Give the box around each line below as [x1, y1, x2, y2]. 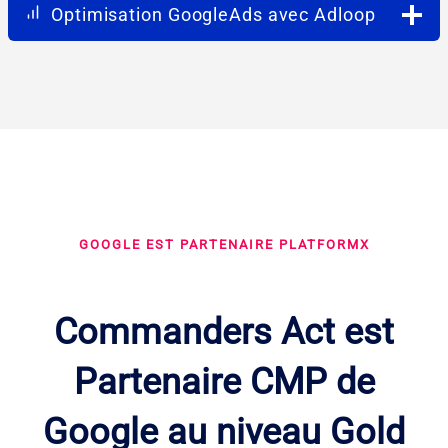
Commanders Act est [54, 310, 394, 353]
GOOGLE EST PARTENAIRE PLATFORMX [78, 236, 370, 252]
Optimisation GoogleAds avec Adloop [51, 3, 376, 25]
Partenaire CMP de [73, 360, 375, 403]
